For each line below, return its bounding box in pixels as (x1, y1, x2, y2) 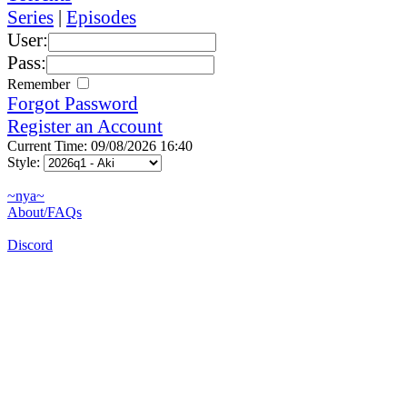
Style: (7, 154, 44, 170)
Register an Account (7, 114, 163, 137)
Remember (7, 75, 74, 92)
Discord (7, 236, 53, 253)
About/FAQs (7, 203, 82, 220)
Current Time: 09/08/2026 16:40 (7, 137, 193, 154)
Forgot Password (7, 92, 138, 114)
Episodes (66, 5, 136, 28)
